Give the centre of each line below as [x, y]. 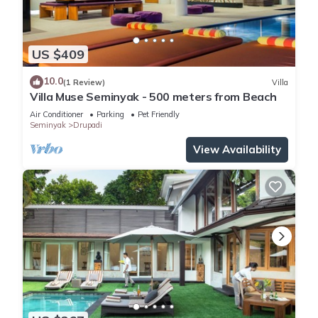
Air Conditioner [56, 115]
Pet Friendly [159, 115]
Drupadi [88, 125]
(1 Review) [84, 82]
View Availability [237, 150]
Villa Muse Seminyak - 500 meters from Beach [153, 97]
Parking [110, 115]
